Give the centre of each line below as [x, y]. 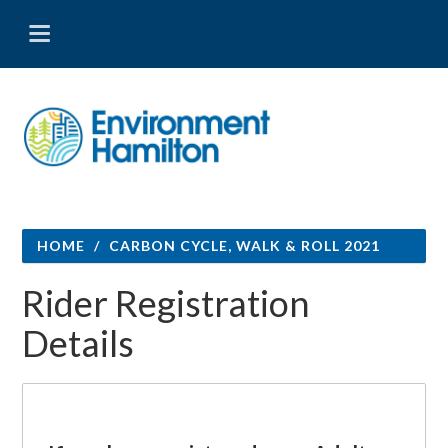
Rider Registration [166, 303]
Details [78, 343]
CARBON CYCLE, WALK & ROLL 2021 [245, 245]
